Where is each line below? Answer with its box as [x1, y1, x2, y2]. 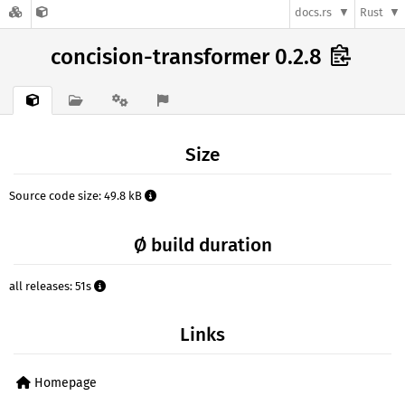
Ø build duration [133, 233, 272, 257]
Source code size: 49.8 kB [9, 189, 145, 203]
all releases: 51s [9, 278, 94, 293]
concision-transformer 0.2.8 [51, 44, 327, 70]
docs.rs [295, 5, 333, 20]
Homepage [31, 374, 97, 391]
